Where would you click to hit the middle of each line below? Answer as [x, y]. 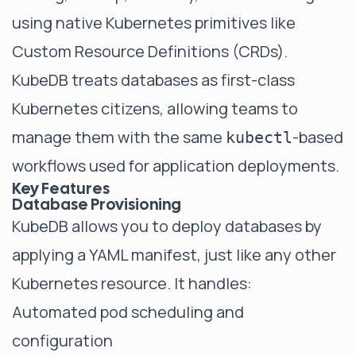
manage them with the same [119, 137]
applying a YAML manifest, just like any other [174, 255]
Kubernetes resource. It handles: [132, 283]
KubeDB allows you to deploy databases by [167, 226]
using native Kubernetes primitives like [154, 23]
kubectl [259, 137]
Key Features [61, 188]
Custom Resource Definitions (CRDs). [150, 51]
